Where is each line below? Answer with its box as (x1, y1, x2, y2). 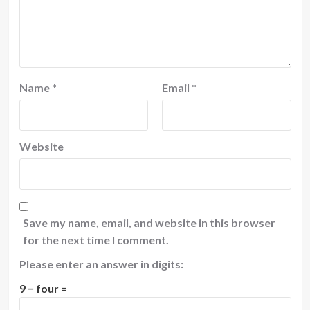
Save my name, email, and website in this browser (22, 216, 275, 229)
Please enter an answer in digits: (19, 257, 183, 271)
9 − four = (19, 282, 67, 295)
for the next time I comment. (22, 233, 169, 246)
